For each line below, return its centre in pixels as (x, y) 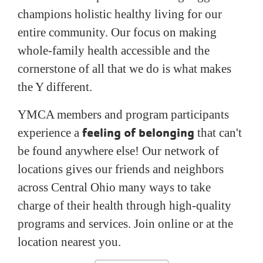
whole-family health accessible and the (114, 50)
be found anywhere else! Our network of (118, 151)
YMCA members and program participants (123, 114)
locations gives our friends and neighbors (121, 169)
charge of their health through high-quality (124, 205)
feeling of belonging (138, 133)
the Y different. (56, 87)
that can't (218, 133)
